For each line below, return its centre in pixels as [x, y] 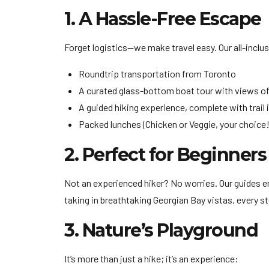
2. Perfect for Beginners [165, 154]
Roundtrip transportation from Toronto [157, 73]
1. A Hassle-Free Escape [163, 19]
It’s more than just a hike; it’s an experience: [151, 258]
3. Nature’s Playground [161, 230]
